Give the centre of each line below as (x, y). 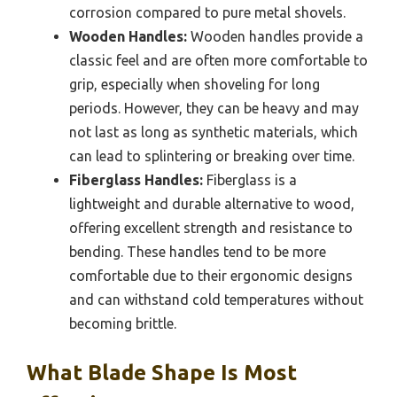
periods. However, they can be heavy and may (214, 109)
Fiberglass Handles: (136, 180)
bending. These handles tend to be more (198, 252)
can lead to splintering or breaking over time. (212, 156)
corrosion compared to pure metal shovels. (207, 13)
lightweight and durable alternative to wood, (212, 204)
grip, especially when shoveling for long (195, 85)
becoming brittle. (123, 324)
